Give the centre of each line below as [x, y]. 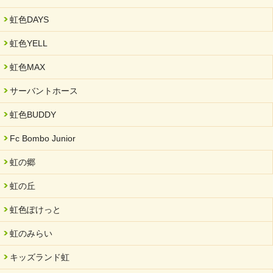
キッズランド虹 [40, 257]
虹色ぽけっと [35, 210]
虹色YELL [29, 44]
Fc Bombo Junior [43, 139]
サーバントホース [44, 91]
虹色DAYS [29, 20]
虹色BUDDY [33, 115]
